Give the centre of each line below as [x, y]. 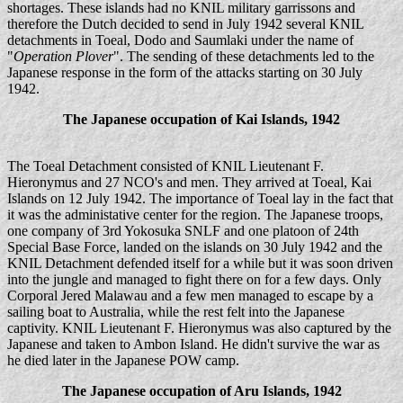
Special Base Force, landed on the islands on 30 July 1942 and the [195, 247]
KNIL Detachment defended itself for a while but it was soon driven [200, 264]
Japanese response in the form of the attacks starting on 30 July [185, 73]
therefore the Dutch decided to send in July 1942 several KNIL [185, 24]
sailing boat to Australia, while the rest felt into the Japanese [176, 312]
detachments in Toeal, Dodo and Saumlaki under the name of [180, 40]
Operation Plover [63, 57]
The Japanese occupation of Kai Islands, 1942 [201, 120]
